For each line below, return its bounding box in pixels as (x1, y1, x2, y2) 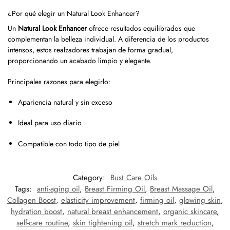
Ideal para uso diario (18, 118, 82, 128)
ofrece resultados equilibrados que (87, 23, 195, 34)
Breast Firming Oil (85, 183, 145, 195)
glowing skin (179, 194, 221, 206)
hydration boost (11, 205, 62, 217)
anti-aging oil (37, 183, 80, 195)
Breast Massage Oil (150, 183, 213, 195)
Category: (73, 171, 108, 183)
